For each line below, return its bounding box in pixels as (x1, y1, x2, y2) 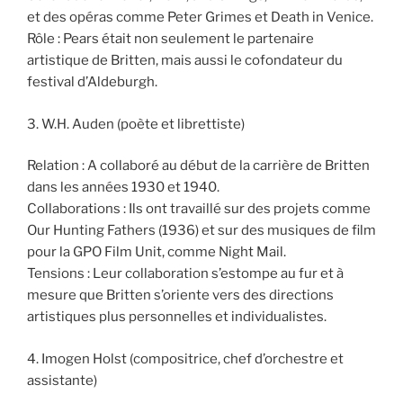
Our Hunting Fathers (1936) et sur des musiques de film (27, 222, 376, 239)
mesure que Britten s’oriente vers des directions (27, 287, 334, 304)
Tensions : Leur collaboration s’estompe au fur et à (27, 265, 344, 282)
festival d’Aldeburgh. (27, 74, 157, 91)
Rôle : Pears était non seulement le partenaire (27, 31, 314, 48)
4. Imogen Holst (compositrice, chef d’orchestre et (27, 350, 344, 367)
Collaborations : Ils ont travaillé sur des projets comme (27, 201, 371, 218)
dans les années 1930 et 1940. (27, 179, 219, 196)
